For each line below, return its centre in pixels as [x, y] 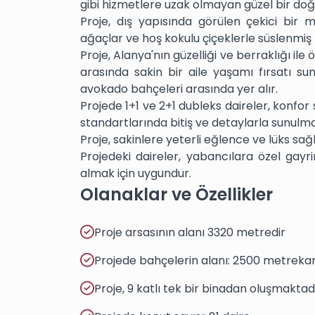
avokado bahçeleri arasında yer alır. [179, 89]
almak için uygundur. [136, 174]
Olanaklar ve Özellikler [176, 195]
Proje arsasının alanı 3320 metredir [190, 233]
